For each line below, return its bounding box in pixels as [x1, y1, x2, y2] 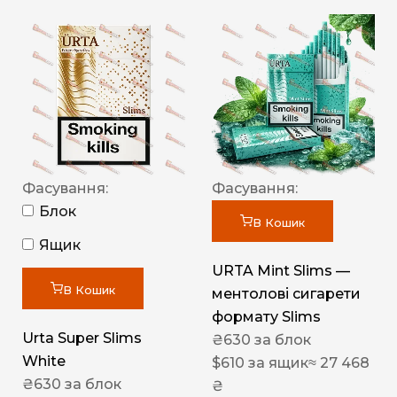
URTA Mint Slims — [212, 262, 350, 280]
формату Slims [212, 308, 321, 326]
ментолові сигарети [212, 285, 361, 303]
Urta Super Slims [22, 330, 142, 347]
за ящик [245, 354, 308, 372]
